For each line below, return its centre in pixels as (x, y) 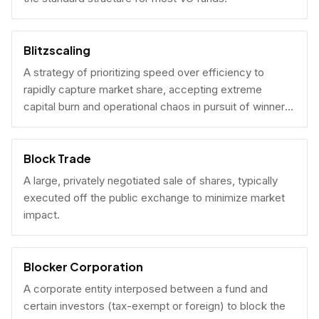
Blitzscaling (57, 50)
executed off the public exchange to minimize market (154, 198)
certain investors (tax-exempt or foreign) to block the (155, 306)
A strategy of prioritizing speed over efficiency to (144, 72)
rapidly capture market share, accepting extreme (143, 89)
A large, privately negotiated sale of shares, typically (151, 181)
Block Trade (57, 158)
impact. (42, 215)
